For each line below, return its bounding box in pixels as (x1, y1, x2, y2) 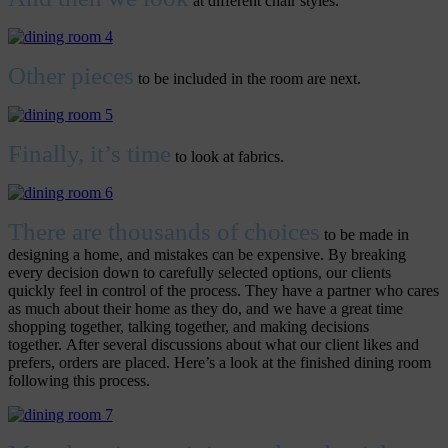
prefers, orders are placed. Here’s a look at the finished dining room (8, 354, 431, 372)
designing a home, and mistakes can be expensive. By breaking (8, 246, 406, 264)
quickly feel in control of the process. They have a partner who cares (8, 282, 439, 300)
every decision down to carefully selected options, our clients (8, 264, 391, 282)
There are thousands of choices (8, 218, 320, 246)
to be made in (320, 226, 409, 244)
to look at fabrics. (171, 148, 284, 166)
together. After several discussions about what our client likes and (8, 336, 419, 354)
